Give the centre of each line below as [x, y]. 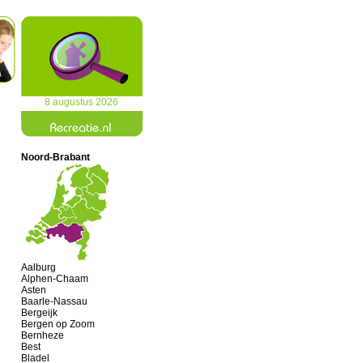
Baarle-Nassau [54, 301]
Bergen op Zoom [58, 324]
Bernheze [43, 335]
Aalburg [38, 267]
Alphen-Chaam [55, 279]
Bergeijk [39, 313]
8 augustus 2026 [81, 102]
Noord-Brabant [56, 157]
